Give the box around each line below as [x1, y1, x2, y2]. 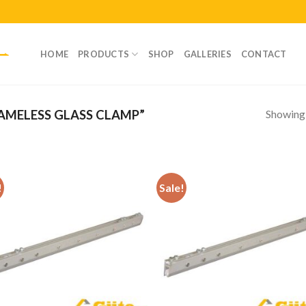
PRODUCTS [78, 48, 130, 59]
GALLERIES [183, 48, 232, 59]
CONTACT [240, 48, 287, 59]
